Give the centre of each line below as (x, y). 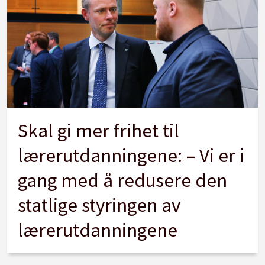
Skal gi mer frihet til (99, 131)
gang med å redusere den (123, 180)
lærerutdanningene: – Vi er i (131, 156)
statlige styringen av (99, 205)
